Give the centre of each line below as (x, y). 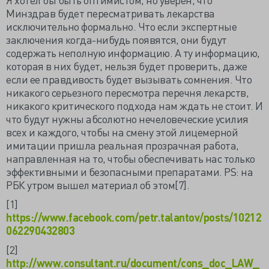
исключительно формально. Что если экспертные (121, 26)
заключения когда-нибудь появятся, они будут (116, 39)
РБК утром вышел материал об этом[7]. (98, 185)
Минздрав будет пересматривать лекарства (110, 13)
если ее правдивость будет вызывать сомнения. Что (129, 79)
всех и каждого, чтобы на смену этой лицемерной (122, 132)
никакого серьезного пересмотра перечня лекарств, (127, 92)
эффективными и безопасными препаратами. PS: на (129, 171)
